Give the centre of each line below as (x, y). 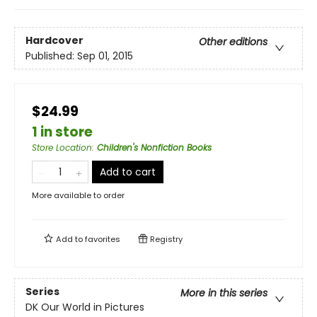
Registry (165, 240)
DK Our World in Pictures (85, 307)
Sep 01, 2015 (105, 56)
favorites (103, 240)
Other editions (233, 41)
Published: (51, 56)
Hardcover (54, 40)
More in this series (224, 293)
